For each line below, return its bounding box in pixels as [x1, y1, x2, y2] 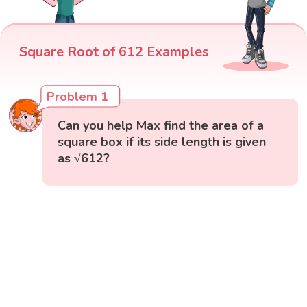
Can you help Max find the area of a [58, 117, 265, 134]
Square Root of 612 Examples [19, 42, 209, 62]
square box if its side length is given [58, 134, 267, 151]
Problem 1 [47, 88, 109, 106]
